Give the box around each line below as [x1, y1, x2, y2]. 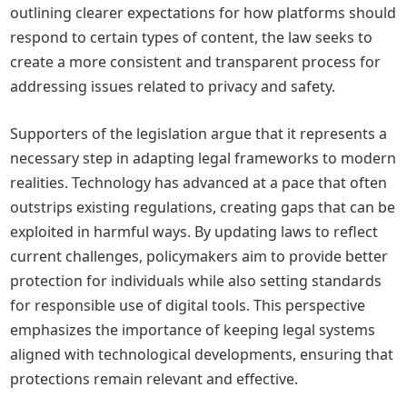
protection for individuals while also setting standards [10, 271, 382, 291]
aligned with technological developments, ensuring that [10, 344, 394, 364]
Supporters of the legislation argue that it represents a [10, 124, 388, 144]
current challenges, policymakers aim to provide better [10, 246, 389, 266]
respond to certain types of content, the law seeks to [10, 27, 373, 47]
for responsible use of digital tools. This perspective [10, 295, 366, 315]
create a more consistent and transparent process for [10, 52, 382, 72]
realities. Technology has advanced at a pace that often [10, 173, 388, 193]
